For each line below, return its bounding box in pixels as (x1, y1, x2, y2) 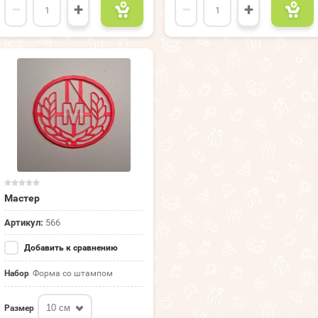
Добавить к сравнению (22, 243, 118, 253)
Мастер (4, 192, 40, 204)
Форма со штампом (33, 268, 113, 279)
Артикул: (4, 217, 43, 229)
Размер (4, 302, 34, 313)
